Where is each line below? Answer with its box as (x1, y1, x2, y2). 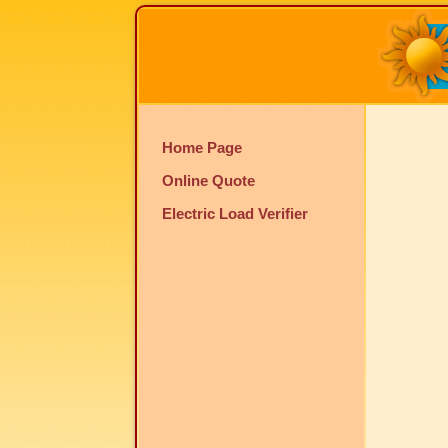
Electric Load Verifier (161, 205, 308, 222)
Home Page (161, 139, 242, 156)
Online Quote (161, 172, 255, 189)
